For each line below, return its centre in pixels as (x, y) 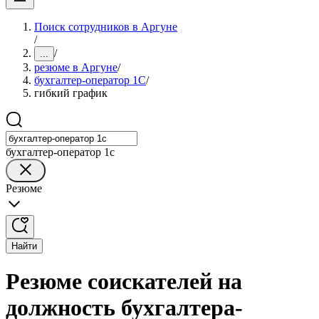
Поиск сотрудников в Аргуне (106, 27)
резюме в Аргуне (76, 67)
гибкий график (71, 93)
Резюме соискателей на (124, 282)
